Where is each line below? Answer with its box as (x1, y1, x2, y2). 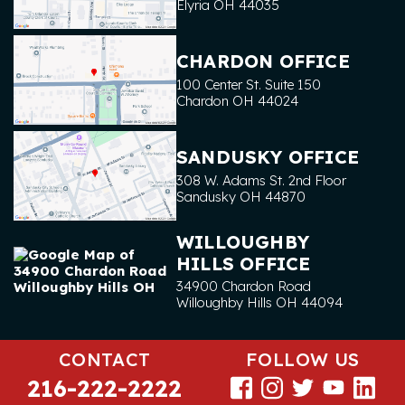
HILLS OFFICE (176, 251, 311, 275)
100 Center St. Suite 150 (176, 75, 321, 93)
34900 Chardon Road (176, 278, 311, 296)
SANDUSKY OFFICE (176, 146, 359, 169)
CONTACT (58, 348, 151, 372)
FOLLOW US (245, 348, 360, 372)
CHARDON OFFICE (176, 50, 350, 73)
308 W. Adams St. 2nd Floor (176, 171, 346, 189)
